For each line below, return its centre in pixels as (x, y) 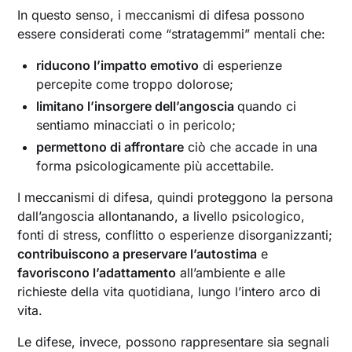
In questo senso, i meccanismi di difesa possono (161, 15)
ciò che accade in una (251, 147)
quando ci (267, 106)
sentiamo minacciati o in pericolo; (136, 125)
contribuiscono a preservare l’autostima (137, 253)
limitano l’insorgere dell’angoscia (137, 106)
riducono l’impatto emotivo (118, 65)
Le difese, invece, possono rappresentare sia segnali (174, 341)
